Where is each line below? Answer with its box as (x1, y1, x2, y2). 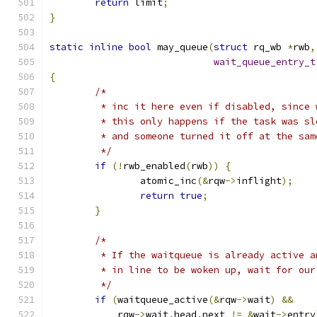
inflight (236, 175, 282, 187)
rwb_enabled (123, 160, 185, 172)
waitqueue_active (117, 294, 208, 306)
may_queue (151, 41, 208, 53)
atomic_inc (140, 175, 197, 187)
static (50, 41, 83, 53)
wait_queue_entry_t (214, 56, 316, 68)
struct (214, 41, 248, 53)
